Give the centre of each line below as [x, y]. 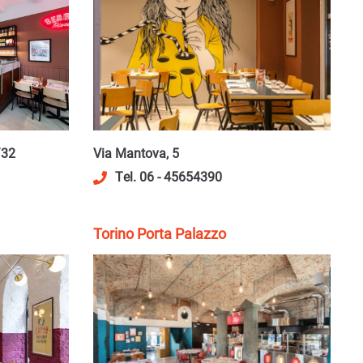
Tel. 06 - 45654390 [168, 177]
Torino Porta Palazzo [159, 234]
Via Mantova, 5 [136, 153]
